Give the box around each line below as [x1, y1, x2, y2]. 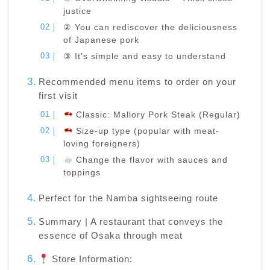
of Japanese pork [63, 36, 140, 45]
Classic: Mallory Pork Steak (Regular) [72, 110, 240, 120]
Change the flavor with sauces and [72, 155, 228, 165]
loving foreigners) [63, 139, 141, 149]
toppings [63, 168, 101, 178]
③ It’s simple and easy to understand [63, 52, 227, 61]
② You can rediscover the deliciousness [63, 23, 238, 33]
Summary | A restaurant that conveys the [38, 216, 223, 227]
